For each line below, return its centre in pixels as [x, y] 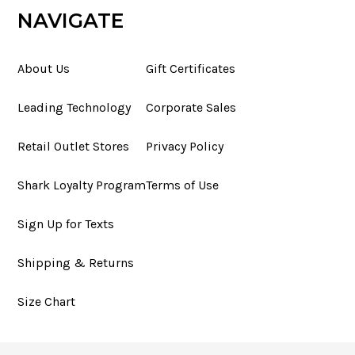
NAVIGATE [71, 20]
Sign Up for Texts [66, 223]
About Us [44, 68]
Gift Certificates [191, 68]
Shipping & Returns [76, 262]
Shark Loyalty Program [82, 185]
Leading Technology [74, 107]
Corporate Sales [191, 107]
